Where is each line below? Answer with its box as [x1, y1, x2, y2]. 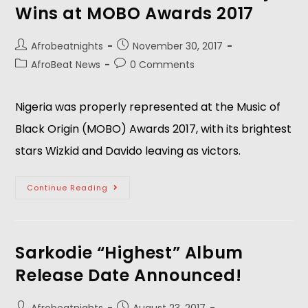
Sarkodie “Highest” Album [15, 241, 243, 264]
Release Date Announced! [15, 264, 242, 287]
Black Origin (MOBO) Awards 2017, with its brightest [15, 121, 292, 137]
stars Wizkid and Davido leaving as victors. [15, 143, 244, 159]
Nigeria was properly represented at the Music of [15, 99, 281, 115]
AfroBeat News [31, 58, 101, 71]
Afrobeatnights [31, 39, 104, 53]
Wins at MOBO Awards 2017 [15, 2, 254, 25]
